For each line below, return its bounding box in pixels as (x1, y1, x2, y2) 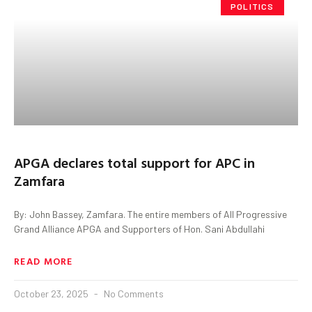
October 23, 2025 (14, 287, 91, 299)
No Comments (102, 287, 164, 299)
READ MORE (14, 253, 73, 268)
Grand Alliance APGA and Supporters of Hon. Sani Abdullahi (14, 222, 265, 235)
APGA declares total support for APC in (14, 151, 255, 173)
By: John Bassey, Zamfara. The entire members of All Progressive (14, 208, 287, 220)
